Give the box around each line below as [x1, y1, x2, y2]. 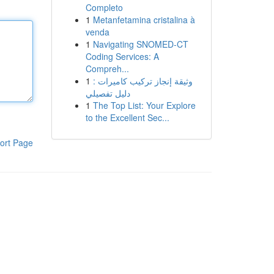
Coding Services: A [85, 50, 159, 62]
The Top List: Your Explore [92, 99, 196, 111]
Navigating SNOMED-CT [92, 38, 188, 50]
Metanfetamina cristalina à [92, 13, 195, 26]
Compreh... [85, 62, 129, 75]
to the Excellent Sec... [85, 111, 169, 124]
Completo [85, 1, 123, 13]
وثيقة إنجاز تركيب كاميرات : [92, 75, 193, 87]
